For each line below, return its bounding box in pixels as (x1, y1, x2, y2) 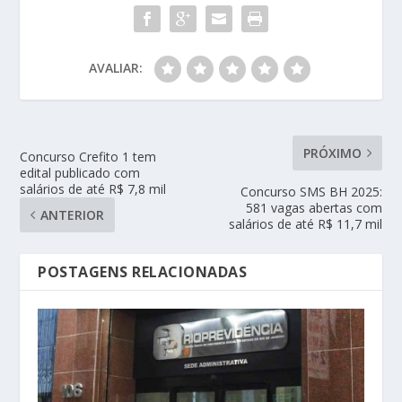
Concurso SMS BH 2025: (240, 183, 382, 201)
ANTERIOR (40, 206, 105, 224)
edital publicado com (20, 164, 141, 182)
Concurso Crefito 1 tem (20, 148, 157, 166)
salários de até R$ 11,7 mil (228, 215, 382, 233)
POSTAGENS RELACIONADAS (38, 262, 248, 283)
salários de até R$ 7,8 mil (20, 180, 167, 198)
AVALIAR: (89, 59, 143, 77)
